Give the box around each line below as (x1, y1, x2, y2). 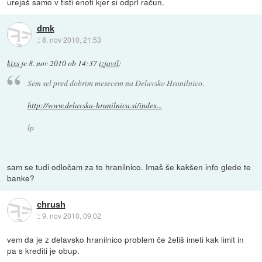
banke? (7, 171, 35, 184)
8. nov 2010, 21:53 (42, 35, 101, 45)
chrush (36, 197, 65, 211)
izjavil (99, 58, 119, 69)
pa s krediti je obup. (7, 244, 80, 256)
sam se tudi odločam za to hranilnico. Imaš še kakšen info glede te (7, 160, 251, 173)
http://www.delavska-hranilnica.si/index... (27, 99, 162, 111)
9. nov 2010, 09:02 (42, 210, 101, 220)
